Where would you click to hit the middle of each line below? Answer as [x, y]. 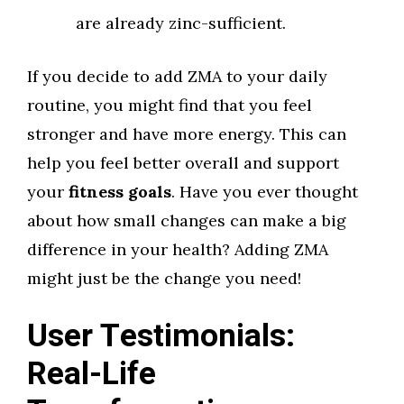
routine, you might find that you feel [170, 105]
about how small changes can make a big [187, 220]
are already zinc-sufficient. [181, 23]
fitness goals [120, 192]
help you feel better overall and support [183, 163]
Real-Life [92, 374]
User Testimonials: [161, 336]
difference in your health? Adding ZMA [178, 249]
